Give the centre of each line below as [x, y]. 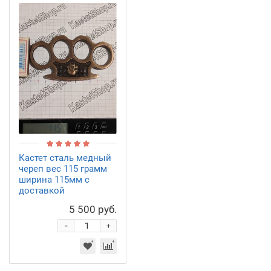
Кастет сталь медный [65, 158]
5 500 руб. [93, 209]
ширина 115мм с [54, 179]
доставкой [42, 190]
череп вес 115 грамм [63, 168]
